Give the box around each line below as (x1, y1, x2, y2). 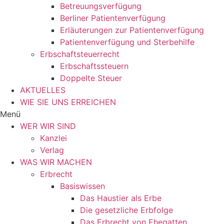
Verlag (40, 145, 64, 155)
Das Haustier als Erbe (80, 193, 161, 203)
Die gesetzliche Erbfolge (80, 205, 173, 215)
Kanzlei (40, 133, 67, 143)
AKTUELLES (20, 85, 65, 95)
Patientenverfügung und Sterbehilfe (60, 37, 194, 47)
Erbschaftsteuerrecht (40, 49, 119, 59)
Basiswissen (60, 181, 105, 191)
